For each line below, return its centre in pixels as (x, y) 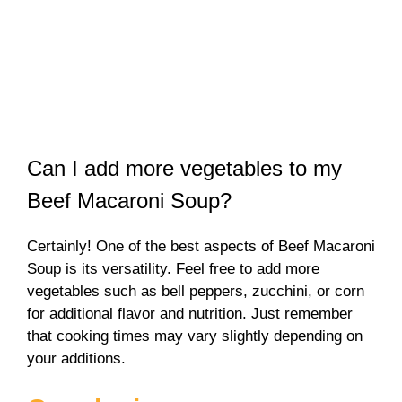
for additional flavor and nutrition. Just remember (190, 314)
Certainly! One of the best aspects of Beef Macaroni (201, 247)
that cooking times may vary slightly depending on (195, 336)
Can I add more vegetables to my (184, 169)
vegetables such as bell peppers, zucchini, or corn (196, 292)
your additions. (76, 359)
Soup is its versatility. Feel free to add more (173, 269)
